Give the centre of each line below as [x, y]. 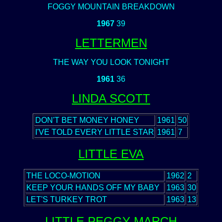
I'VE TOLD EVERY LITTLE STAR [95, 132]
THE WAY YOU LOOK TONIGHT [111, 62]
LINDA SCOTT [111, 98]
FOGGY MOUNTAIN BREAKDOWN [111, 7]
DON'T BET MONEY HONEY [87, 120]
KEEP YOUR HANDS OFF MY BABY [93, 188]
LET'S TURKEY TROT [66, 199]
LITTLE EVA [111, 154]
